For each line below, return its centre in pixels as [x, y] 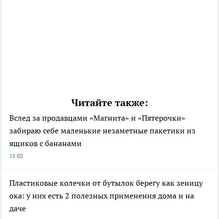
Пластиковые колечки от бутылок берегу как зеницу [106, 183]
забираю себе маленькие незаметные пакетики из [102, 131]
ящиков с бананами [45, 143]
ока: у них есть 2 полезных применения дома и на [102, 196]
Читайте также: [109, 103]
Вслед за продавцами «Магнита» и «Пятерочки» [97, 118]
